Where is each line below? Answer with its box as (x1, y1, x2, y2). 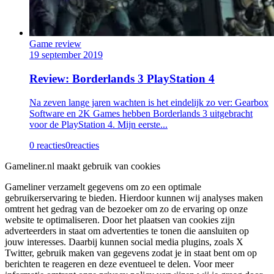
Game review (29, 39, 81, 50)
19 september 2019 (29, 50, 103, 61)
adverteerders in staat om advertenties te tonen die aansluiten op (5, 225, 249, 236)
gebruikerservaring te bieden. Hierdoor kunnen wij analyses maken (5, 192, 263, 203)
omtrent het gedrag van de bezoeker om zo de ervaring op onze (5, 203, 248, 214)
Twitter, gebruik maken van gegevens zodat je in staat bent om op (5, 247, 257, 258)
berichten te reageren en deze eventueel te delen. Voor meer (5, 258, 234, 269)
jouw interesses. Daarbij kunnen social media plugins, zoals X (5, 236, 243, 247)
